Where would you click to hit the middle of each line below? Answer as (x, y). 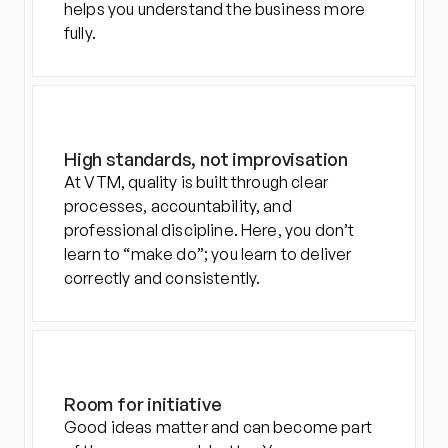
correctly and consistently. (162, 278)
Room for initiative (143, 404)
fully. (80, 33)
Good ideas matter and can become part (218, 427)
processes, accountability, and (178, 206)
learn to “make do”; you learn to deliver (208, 254)
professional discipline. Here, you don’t (209, 230)
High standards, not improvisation (206, 159)
